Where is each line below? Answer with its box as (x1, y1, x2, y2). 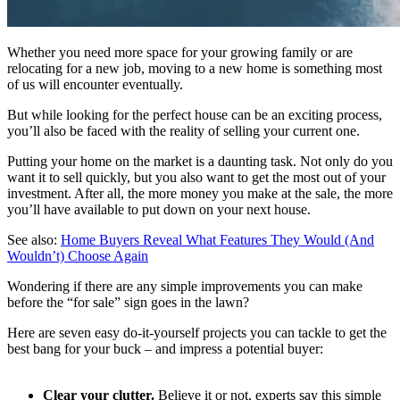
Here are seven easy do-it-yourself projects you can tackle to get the (7, 324, 387, 340)
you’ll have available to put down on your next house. (7, 201, 314, 217)
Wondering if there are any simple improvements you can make (7, 278, 362, 294)
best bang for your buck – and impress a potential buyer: (7, 340, 323, 356)
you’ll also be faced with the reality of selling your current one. (7, 122, 363, 138)
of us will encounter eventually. (7, 76, 187, 92)
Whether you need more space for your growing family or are (7, 44, 353, 60)
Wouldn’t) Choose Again (7, 247, 148, 263)
